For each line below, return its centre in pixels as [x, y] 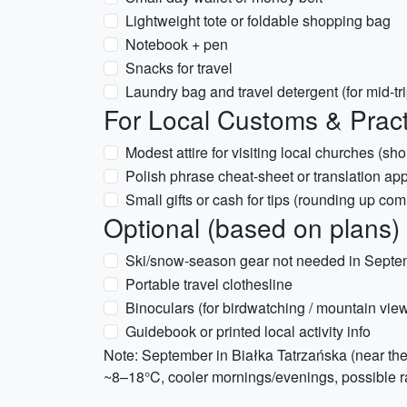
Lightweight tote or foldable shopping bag [258, 20]
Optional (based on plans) [252, 227]
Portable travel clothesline [209, 284]
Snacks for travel [179, 68]
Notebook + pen [177, 44]
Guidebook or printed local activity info [248, 331]
